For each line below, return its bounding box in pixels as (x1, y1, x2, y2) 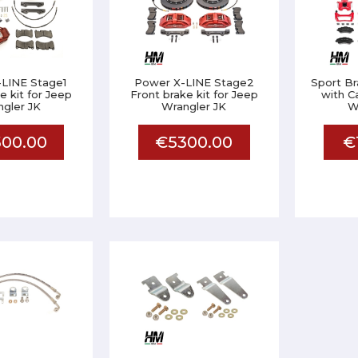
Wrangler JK (161, 100, 227, 113)
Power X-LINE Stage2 (133, 76, 254, 89)
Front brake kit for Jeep (129, 88, 258, 101)
